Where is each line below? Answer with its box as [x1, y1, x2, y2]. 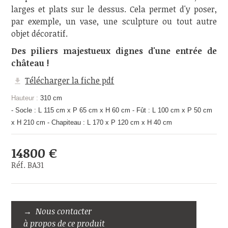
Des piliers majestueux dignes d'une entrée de [11, 45, 217, 56]
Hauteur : [11, 94, 38, 102]
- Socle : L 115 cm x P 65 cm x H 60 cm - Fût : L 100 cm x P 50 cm [11, 106, 212, 114]
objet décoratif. [11, 28, 68, 39]
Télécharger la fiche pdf [25, 75, 115, 86]
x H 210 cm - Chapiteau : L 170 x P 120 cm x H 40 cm [11, 118, 172, 126]
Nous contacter [35, 205, 92, 217]
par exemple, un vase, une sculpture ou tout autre [11, 16, 217, 27]
